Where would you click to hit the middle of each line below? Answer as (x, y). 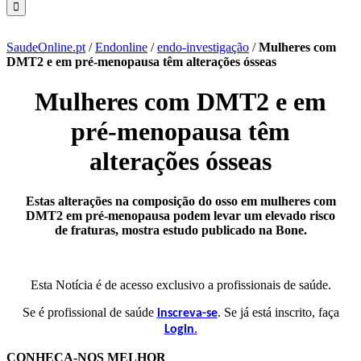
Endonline (121, 47)
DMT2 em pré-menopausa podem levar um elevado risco (180, 215)
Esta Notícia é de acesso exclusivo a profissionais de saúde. (180, 284)
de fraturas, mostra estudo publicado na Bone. (180, 230)
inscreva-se (187, 313)
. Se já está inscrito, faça (278, 312)
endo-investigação (203, 47)
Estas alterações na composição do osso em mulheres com (180, 201)
